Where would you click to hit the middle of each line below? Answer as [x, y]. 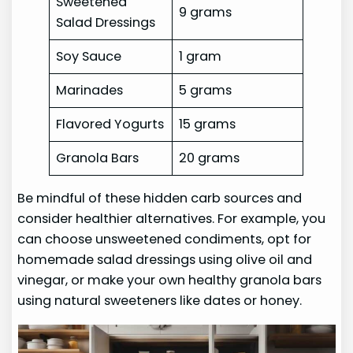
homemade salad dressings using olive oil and [165, 260]
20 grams [210, 158]
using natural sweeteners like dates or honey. [160, 301]
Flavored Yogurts [110, 124]
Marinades [90, 91]
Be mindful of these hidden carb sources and [160, 199]
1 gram [201, 57]
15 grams [208, 124]
